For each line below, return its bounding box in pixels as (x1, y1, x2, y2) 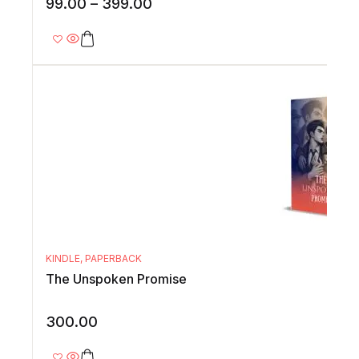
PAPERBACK (85, 252, 142, 265)
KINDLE (46, 252, 80, 265)
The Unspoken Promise (46, 271, 187, 288)
